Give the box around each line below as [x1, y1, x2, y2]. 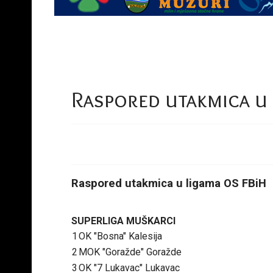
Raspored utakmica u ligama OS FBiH [71, 177, 266, 190]
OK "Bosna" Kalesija [79, 230, 162, 242]
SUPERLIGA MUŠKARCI [71, 215, 175, 227]
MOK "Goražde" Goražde [79, 246, 182, 258]
